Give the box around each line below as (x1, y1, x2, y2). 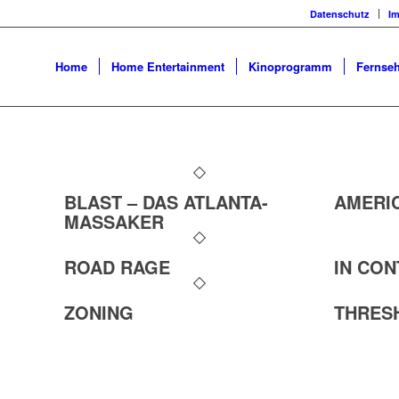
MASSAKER (64, 208, 165, 234)
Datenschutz (310, 7, 370, 20)
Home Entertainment (110, 58, 224, 75)
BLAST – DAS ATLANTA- (64, 189, 269, 215)
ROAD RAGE (64, 254, 171, 280)
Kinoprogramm (248, 58, 332, 75)
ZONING (64, 299, 134, 325)
